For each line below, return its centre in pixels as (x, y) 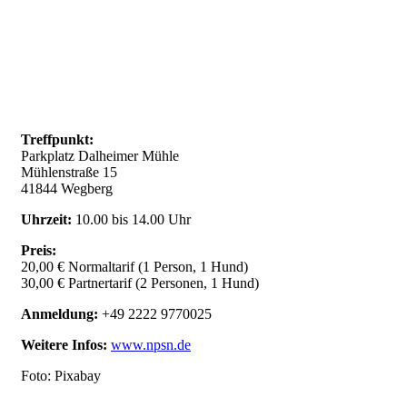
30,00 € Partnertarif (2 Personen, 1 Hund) (140, 283)
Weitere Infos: (64, 345)
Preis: (39, 251)
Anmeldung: (61, 314)
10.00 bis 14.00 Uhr (133, 220)
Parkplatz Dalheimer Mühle (100, 156)
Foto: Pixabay (61, 376)
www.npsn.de (151, 345)
